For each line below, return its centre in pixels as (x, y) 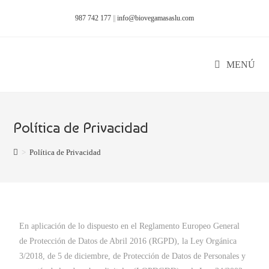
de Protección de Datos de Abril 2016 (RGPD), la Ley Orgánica (128, 241)
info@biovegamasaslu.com (156, 18)
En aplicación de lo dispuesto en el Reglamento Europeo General (130, 226)
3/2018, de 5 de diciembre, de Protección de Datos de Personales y (133, 256)
